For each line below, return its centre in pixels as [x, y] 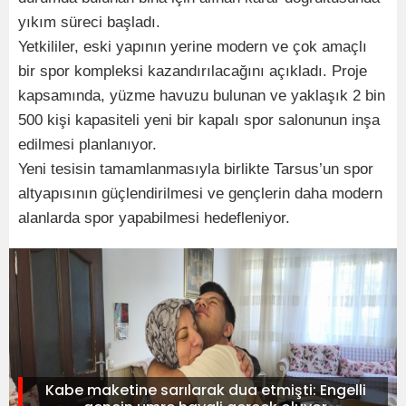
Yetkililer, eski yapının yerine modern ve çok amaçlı [193, 46]
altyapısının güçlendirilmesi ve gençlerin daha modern [200, 193]
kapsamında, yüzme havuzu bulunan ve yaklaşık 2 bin [202, 95]
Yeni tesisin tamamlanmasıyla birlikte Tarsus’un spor [196, 169]
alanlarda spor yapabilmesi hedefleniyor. [154, 217]
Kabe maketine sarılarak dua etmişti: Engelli [205, 390]
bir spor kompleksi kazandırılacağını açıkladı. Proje [193, 71]
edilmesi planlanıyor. [87, 144]
